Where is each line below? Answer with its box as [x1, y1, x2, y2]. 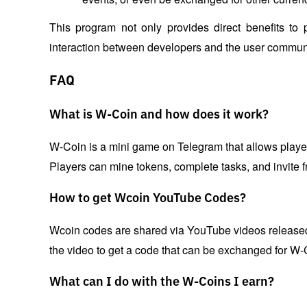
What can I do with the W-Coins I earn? [49, 276, 274, 289]
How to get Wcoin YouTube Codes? [49, 193, 246, 206]
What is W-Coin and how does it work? [49, 109, 269, 122]
